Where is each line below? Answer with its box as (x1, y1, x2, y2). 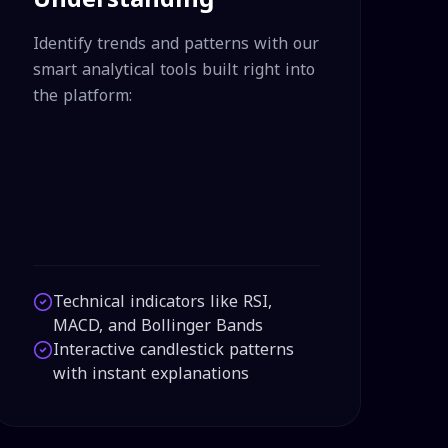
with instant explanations (53, 358, 250, 389)
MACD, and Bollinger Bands (53, 310, 264, 341)
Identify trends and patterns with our (33, 28, 320, 59)
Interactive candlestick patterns (53, 334, 295, 365)
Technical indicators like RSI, (53, 286, 273, 317)
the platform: (33, 80, 133, 111)
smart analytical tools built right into (33, 54, 316, 85)
